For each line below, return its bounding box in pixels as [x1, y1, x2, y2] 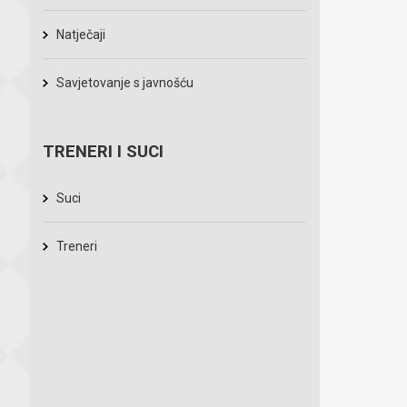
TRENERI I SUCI [43, 142, 164, 162]
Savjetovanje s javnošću [56, 75, 194, 90]
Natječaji [56, 27, 105, 42]
